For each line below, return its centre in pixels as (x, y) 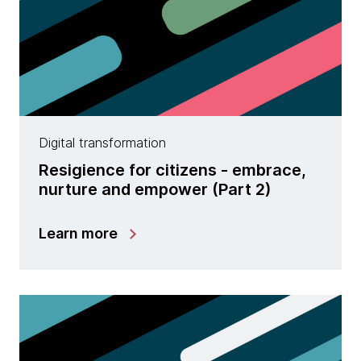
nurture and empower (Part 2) (155, 189)
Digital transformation (102, 143)
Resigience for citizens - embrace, (172, 170)
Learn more (78, 233)
